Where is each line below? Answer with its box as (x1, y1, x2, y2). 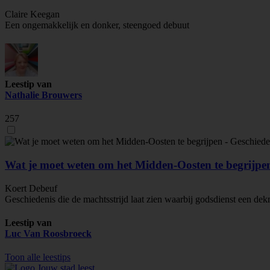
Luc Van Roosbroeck (5, 228, 92, 239)
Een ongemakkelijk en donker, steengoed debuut (5, 19, 189, 30)
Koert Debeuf (5, 183, 57, 193)
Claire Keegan (5, 8, 60, 19)
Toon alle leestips (5, 252, 71, 263)
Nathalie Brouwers (5, 89, 82, 100)
